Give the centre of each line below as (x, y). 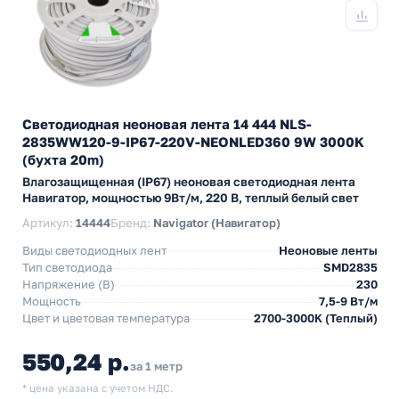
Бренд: (132, 223)
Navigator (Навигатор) (217, 223)
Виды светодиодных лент (94, 250)
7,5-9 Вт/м (348, 301)
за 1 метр (156, 366)
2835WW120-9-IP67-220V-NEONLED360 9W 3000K (193, 142)
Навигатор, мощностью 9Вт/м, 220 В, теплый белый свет (191, 198)
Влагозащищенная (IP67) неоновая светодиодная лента (189, 182)
